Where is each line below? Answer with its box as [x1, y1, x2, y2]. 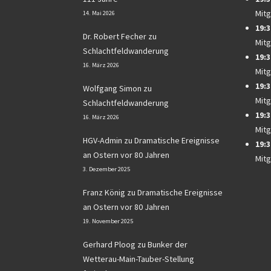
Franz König [83, 187, 125, 198]
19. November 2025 [83, 217, 133, 226]
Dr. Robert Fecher [83, 31, 146, 42]
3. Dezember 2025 [83, 165, 130, 174]
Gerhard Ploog [83, 239, 135, 250]
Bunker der [148, 239, 188, 250]
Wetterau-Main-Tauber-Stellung [83, 253, 194, 265]
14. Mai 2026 [83, 9, 115, 18]
